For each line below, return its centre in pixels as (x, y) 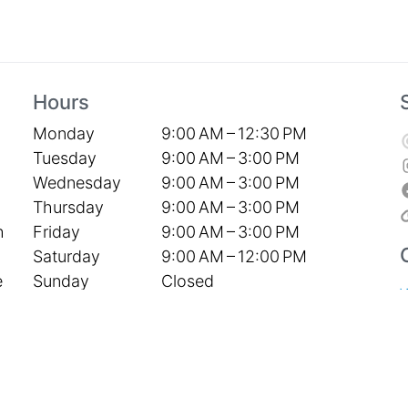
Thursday (68, 207)
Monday (63, 133)
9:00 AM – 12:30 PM (234, 133)
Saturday (66, 256)
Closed (187, 280)
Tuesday (64, 158)
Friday (56, 231)
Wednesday (76, 182)
